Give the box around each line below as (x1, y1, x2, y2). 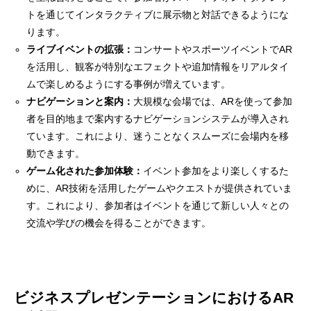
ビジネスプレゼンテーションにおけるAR (14, 289, 294, 306)
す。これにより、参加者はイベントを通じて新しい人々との (26, 200, 289, 212)
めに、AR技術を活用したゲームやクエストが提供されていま (26, 183, 293, 194)
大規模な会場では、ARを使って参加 (133, 96, 293, 108)
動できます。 (26, 148, 85, 160)
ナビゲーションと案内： (26, 96, 134, 108)
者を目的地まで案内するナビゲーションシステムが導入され (26, 113, 289, 125)
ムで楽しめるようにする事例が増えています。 (26, 78, 231, 90)
